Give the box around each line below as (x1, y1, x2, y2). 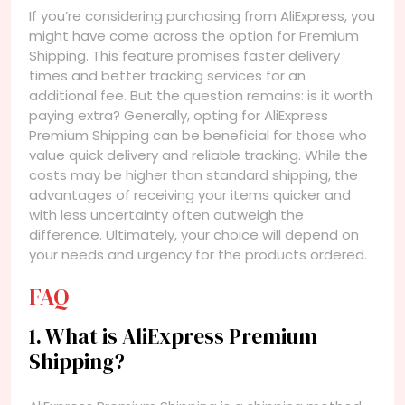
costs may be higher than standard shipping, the (29, 165, 358, 185)
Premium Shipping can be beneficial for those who (29, 126, 367, 146)
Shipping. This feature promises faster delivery (29, 46, 340, 66)
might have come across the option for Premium (29, 26, 359, 46)
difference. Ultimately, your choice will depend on (29, 225, 359, 245)
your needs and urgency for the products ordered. (29, 245, 367, 265)
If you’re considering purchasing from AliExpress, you (29, 6, 375, 26)
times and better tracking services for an (29, 66, 306, 86)
